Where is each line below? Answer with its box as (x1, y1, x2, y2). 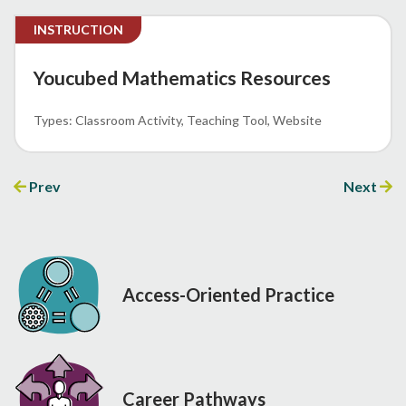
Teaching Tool (187, 111, 267, 128)
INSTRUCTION (34, 21, 123, 37)
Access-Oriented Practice (122, 284, 334, 306)
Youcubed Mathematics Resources (34, 65, 331, 89)
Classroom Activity (75, 111, 181, 128)
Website (273, 111, 322, 128)
